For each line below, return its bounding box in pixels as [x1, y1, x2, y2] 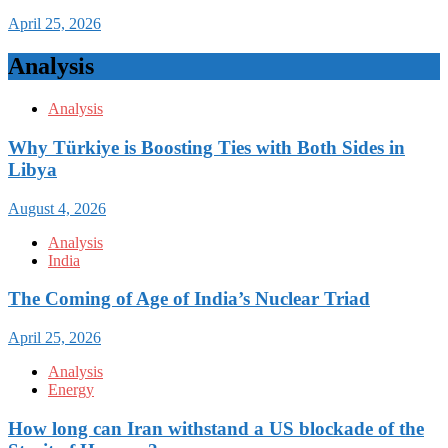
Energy [48, 381, 94, 399]
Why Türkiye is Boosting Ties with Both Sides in [8, 136, 405, 158]
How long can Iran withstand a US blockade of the [8, 417, 424, 439]
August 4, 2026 [8, 199, 106, 217]
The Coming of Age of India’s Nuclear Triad [8, 288, 370, 310]
